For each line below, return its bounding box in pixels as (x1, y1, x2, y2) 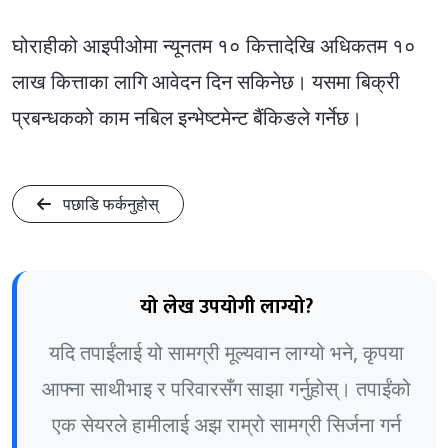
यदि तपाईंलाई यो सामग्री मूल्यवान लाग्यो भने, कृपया (49, 339, 404, 366)
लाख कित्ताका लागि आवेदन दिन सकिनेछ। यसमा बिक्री (12, 68, 400, 96)
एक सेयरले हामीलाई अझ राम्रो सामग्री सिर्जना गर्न (52, 411, 401, 438)
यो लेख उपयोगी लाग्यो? (140, 290, 313, 324)
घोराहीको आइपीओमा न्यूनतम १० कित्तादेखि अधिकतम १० (12, 32, 416, 60)
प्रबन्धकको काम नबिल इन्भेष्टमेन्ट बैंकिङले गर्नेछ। (12, 104, 362, 132)
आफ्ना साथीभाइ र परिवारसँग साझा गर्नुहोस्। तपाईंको (42, 375, 411, 402)
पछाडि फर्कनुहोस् (59, 193, 159, 215)
